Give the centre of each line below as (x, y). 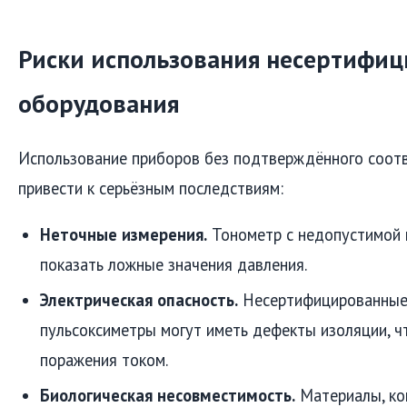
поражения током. (104, 359)
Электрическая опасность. (139, 299)
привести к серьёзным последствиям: (151, 188)
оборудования (99, 104)
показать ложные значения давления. (174, 264)
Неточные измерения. (124, 234)
